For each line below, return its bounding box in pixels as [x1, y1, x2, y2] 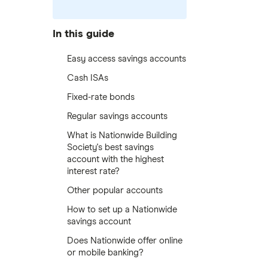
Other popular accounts [67, 186, 163, 195]
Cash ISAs [67, 74, 108, 83]
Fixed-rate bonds [67, 93, 135, 102]
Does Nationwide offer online [67, 236, 182, 245]
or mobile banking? [67, 248, 144, 257]
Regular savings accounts [67, 112, 167, 121]
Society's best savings [67, 143, 154, 152]
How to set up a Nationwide [67, 205, 177, 214]
